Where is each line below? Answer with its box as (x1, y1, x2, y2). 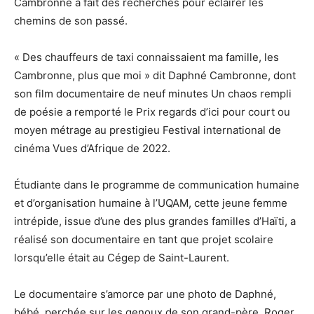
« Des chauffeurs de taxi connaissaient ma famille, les (14, 50, 279, 64)
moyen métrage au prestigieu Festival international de (14, 123, 281, 137)
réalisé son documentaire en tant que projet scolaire (14, 233, 273, 247)
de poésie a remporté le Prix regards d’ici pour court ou (14, 105, 290, 119)
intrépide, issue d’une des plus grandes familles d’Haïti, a (14, 214, 296, 228)
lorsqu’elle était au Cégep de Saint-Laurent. (14, 251, 229, 265)
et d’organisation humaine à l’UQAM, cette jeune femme (14, 196, 287, 210)
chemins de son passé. (14, 14, 128, 28)
